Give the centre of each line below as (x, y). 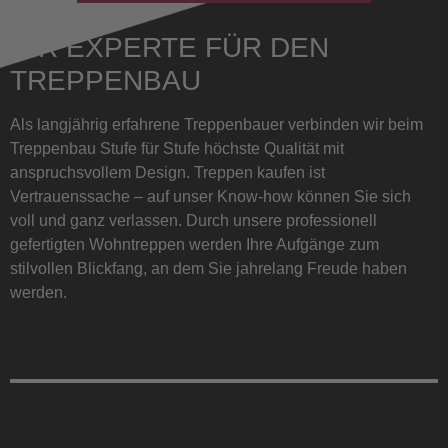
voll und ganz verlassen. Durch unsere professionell (193, 220)
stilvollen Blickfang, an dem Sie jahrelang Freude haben (208, 268)
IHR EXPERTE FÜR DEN (169, 47)
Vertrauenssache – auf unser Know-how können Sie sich (210, 196)
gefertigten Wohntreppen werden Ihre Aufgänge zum (194, 244)
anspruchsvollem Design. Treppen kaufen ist (167, 172)
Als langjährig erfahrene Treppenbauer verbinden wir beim (216, 124)
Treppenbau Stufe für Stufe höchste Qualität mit (177, 148)
